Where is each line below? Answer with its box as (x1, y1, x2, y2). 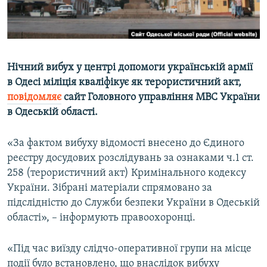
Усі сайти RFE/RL (20, 125, 98, 136)
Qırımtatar (11, 37, 57, 48)
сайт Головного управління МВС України (61, 92, 260, 104)
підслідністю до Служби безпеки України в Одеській (7, 197, 260, 209)
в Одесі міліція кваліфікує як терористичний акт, (7, 77, 241, 89)
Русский (11, 15, 49, 27)
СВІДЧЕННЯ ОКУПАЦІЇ (21, 28, 95, 37)
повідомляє (7, 92, 61, 104)
